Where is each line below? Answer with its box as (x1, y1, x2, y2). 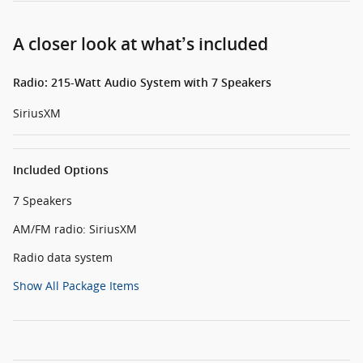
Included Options (13, 164, 109, 177)
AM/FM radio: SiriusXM (13, 221, 137, 237)
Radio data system (13, 250, 113, 266)
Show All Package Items (13, 278, 139, 294)
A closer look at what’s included (13, 34, 268, 55)
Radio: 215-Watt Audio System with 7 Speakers (13, 76, 271, 90)
